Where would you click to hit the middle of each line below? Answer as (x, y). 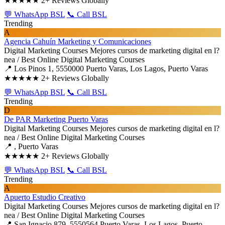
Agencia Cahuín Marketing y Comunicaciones (78, 41)
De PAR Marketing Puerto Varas (56, 119)
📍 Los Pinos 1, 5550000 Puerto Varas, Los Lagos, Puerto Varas (106, 69)
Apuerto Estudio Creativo (45, 197)
